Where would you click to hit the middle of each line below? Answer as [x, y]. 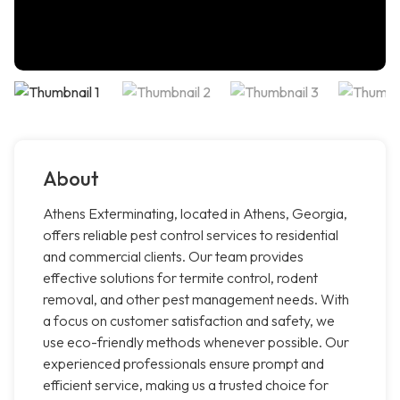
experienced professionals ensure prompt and [183, 364]
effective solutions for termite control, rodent [180, 278]
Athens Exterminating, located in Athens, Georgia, [195, 214]
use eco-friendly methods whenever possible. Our [196, 342]
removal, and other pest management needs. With [196, 300]
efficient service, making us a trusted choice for [186, 385]
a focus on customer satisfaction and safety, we [189, 321]
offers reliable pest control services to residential [191, 235]
